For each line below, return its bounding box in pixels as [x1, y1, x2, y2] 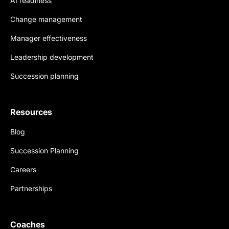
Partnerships [10, 184, 52, 193]
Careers [10, 165, 36, 174]
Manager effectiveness [10, 34, 87, 43]
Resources [10, 107, 52, 118]
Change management [10, 15, 82, 24]
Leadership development [10, 53, 94, 62]
